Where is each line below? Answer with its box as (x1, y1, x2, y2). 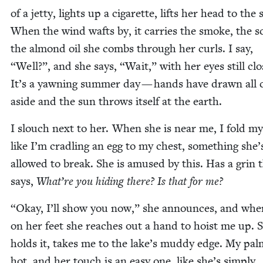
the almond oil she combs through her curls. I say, (11, 42, 256, 56)
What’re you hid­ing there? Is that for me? (36, 174, 223, 189)
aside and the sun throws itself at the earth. (11, 95, 222, 109)
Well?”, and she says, (16, 59, 120, 73)
